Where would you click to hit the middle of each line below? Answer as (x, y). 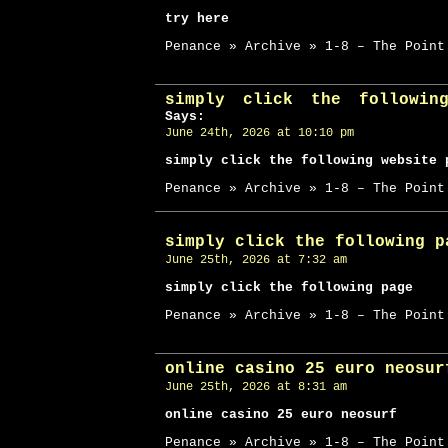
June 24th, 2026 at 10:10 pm (259, 133)
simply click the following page (289, 287)
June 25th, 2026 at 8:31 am (256, 387)
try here (197, 18)
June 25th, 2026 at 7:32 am (256, 260)
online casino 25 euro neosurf (281, 414)
